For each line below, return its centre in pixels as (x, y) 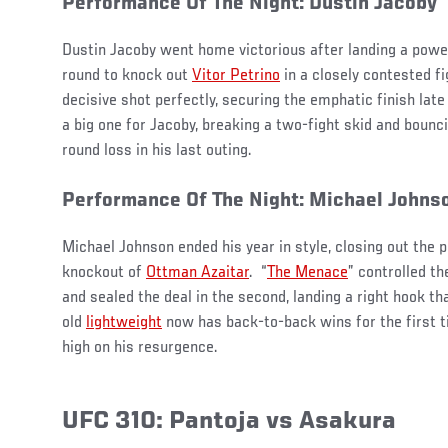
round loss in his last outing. (159, 150)
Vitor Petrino (236, 75)
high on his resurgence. (140, 347)
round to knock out (127, 75)
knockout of (104, 272)
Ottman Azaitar (197, 272)
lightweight (124, 322)
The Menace (307, 272)
